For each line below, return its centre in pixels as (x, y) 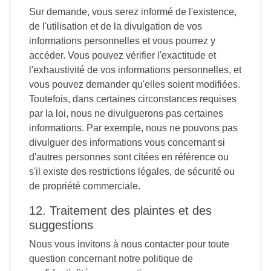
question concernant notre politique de (111, 259)
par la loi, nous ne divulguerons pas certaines (126, 113)
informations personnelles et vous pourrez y (122, 41)
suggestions (61, 225)
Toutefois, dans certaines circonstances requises (133, 99)
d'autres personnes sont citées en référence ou (129, 157)
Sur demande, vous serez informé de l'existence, (133, 12)
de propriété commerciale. (85, 186)
